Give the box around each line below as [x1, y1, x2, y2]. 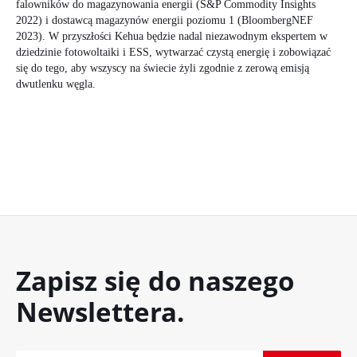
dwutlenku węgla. [16, 77, 99, 90]
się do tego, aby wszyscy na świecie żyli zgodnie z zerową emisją [16, 61, 309, 74]
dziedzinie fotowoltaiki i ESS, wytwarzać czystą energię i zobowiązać [16, 45, 331, 58]
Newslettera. [16, 293, 184, 330]
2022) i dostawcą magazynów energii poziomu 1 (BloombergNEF [16, 14, 313, 26]
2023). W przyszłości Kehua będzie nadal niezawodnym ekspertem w [16, 29, 328, 42]
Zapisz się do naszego [16, 262, 294, 299]
